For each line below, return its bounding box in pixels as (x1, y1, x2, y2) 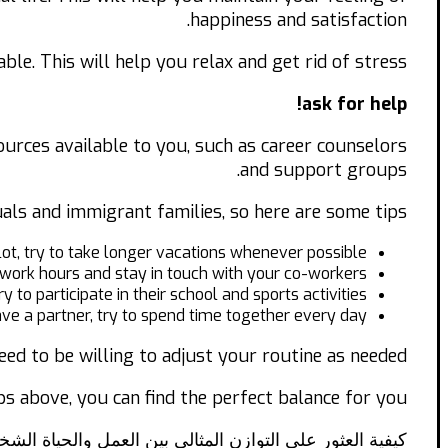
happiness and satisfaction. (190, 8, 407, 33)
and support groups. (240, 158, 407, 183)
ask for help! (302, 92, 407, 117)
